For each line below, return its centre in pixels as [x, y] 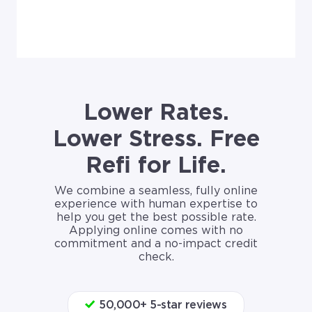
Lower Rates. [156, 113]
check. [156, 257]
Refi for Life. [156, 166]
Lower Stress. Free [156, 140]
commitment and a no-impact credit [156, 244]
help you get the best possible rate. [156, 218]
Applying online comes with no [156, 231]
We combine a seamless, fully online [156, 191]
